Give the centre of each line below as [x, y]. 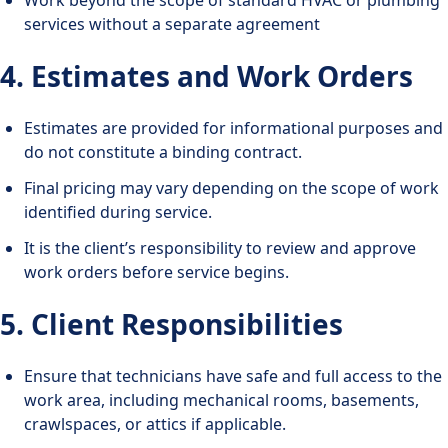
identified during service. [118, 211]
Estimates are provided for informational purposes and [233, 127]
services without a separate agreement [172, 23]
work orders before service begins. [156, 271]
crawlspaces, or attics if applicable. [155, 423]
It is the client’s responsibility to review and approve [220, 247]
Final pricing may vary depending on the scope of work [231, 187]
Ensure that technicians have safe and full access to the [233, 375]
